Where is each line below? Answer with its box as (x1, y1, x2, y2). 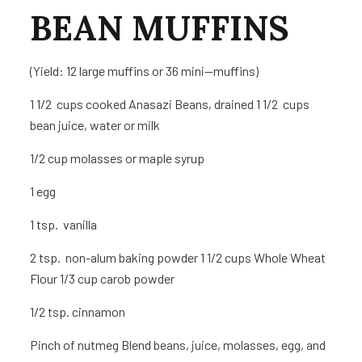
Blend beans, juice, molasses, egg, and (121, 337, 326, 353)
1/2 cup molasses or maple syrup (30, 150, 205, 166)
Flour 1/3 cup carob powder (30, 271, 175, 287)
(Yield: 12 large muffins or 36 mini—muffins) (30, 63, 259, 79)
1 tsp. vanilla (30, 217, 98, 233)
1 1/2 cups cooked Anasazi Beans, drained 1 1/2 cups (30, 96, 310, 112)
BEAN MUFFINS (30, 6, 290, 51)
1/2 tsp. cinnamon (30, 304, 126, 320)
